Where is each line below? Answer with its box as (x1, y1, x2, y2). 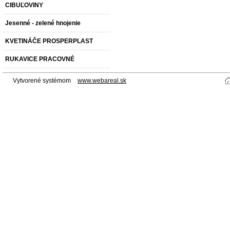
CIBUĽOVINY (5, 2, 43, 9)
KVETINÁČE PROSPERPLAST (5, 37, 93, 45)
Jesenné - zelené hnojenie (5, 20, 81, 27)
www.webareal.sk (78, 77, 126, 84)
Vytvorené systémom (13, 77, 72, 84)
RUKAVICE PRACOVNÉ (5, 55, 74, 63)
